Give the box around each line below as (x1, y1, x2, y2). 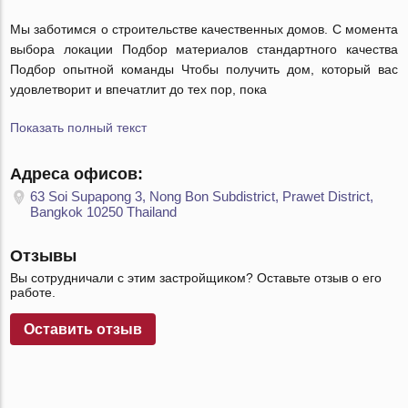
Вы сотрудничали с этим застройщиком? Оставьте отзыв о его (10, 270, 382, 285)
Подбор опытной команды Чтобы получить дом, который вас (10, 62, 398, 76)
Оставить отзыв (24, 321, 143, 337)
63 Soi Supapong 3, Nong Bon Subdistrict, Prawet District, (30, 189, 374, 204)
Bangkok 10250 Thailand (30, 204, 178, 219)
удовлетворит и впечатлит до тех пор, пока (10, 82, 268, 97)
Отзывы (10, 247, 77, 265)
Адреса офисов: (10, 165, 144, 183)
